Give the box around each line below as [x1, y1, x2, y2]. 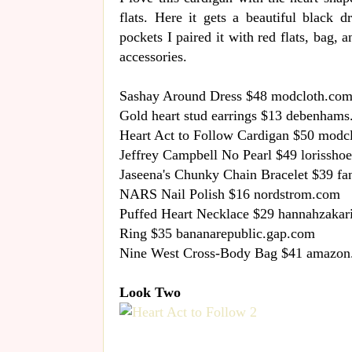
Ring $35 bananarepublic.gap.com [119, 225, 315, 241]
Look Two [119, 284, 181, 300]
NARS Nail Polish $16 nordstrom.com [119, 185, 340, 202]
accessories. [119, 48, 187, 64]
